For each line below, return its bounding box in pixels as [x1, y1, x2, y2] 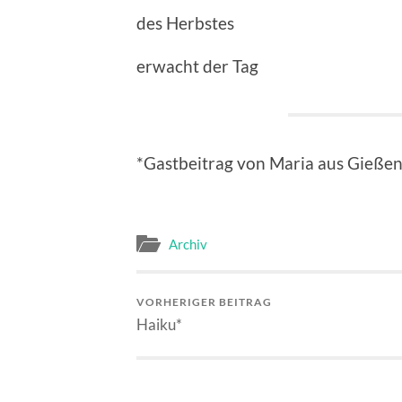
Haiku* [136, 315, 182, 335]
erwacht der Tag [136, 55, 258, 76]
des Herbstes [136, 12, 234, 33]
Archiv [169, 236, 207, 253]
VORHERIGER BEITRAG [136, 295, 272, 310]
